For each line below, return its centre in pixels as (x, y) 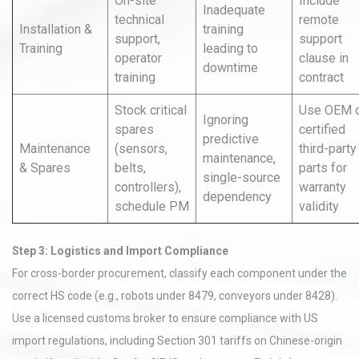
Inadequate (234, 10)
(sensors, (141, 149)
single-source (242, 177)
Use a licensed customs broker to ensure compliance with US (165, 318)
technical (139, 20)
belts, (130, 168)
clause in (324, 58)
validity (319, 206)
